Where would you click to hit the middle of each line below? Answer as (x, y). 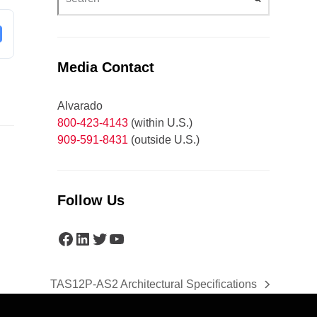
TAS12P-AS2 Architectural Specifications (154, 284)
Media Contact (105, 67)
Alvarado (80, 106)
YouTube (140, 238)
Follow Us (91, 200)
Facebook (93, 238)
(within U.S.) (160, 123)
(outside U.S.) (163, 140)
